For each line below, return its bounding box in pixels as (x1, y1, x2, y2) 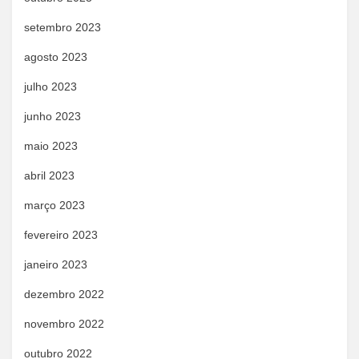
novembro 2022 (24, 317, 104, 330)
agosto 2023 (24, 50, 87, 63)
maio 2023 (24, 139, 78, 152)
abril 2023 (24, 169, 75, 182)
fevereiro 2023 (24, 228, 98, 241)
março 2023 (24, 199, 85, 212)
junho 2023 (24, 110, 81, 123)
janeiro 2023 (24, 258, 87, 271)
